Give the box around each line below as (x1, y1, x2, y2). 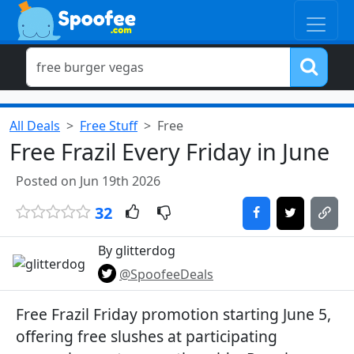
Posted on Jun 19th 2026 (16, 172, 160, 190)
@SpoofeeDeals (119, 265, 213, 283)
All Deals (9, 117, 60, 134)
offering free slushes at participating (16, 326, 277, 347)
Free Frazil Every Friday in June (9, 136, 330, 167)
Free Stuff (80, 117, 137, 134)
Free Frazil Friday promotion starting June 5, (16, 303, 331, 325)
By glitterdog (98, 242, 175, 259)
